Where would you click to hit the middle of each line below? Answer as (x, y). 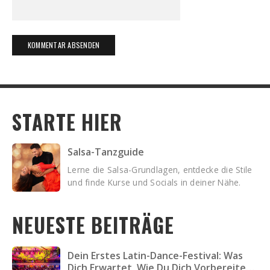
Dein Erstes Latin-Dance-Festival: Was (155, 255)
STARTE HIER (67, 122)
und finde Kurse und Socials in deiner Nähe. (154, 183)
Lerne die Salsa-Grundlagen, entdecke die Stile (160, 170)
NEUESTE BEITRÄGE (93, 225)
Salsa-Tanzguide (106, 152)
